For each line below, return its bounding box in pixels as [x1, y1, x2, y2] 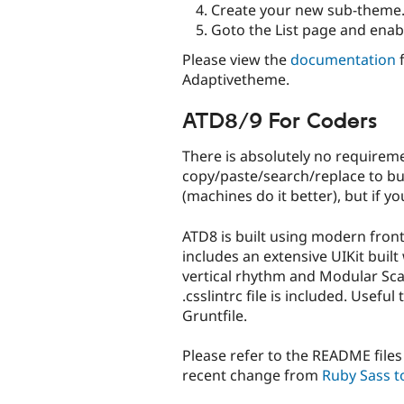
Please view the [182, 49, 290, 69]
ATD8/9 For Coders [182, 107, 377, 135]
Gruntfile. [182, 305, 247, 326]
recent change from [182, 364, 322, 385]
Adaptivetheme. [182, 69, 289, 89]
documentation [290, 49, 396, 69]
